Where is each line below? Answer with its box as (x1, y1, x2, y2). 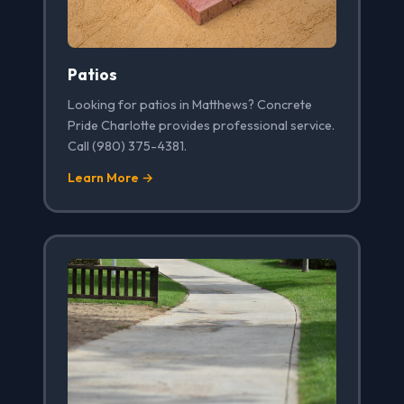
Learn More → (68, 170, 153, 187)
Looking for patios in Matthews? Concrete (68, 96, 312, 114)
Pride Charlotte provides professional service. (68, 117, 335, 134)
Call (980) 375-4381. (68, 138, 187, 155)
